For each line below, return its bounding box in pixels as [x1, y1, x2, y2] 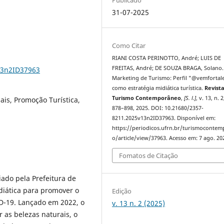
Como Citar [112, 40, 146, 50]
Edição [112, 186, 132, 196]
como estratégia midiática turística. [112, 84, 205, 91]
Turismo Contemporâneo [112, 94, 181, 101]
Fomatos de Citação [119, 151, 178, 160]
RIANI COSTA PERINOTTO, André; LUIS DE [112, 54, 221, 61]
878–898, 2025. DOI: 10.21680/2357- [112, 104, 204, 111]
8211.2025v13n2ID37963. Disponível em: [112, 114, 216, 121]
